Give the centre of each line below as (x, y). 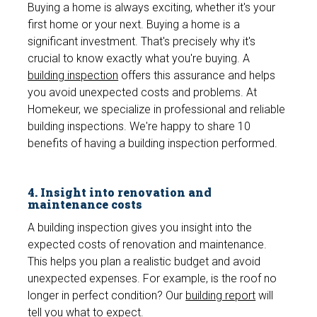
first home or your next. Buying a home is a (134, 25)
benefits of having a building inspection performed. (153, 144)
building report (221, 296)
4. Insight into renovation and (120, 192)
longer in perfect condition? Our (107, 296)
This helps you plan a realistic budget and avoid (144, 262)
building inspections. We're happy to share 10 (139, 127)
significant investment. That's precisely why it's (142, 42)
